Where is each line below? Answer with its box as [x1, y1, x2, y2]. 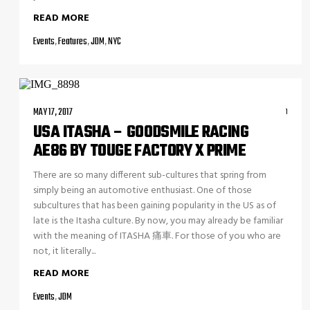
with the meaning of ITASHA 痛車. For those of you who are [33, 228, 281, 244]
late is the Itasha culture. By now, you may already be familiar [33, 213, 283, 229]
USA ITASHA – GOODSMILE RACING [33, 120, 248, 145]
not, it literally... [33, 244, 95, 259]
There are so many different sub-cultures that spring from [33, 167, 266, 183]
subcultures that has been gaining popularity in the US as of [33, 198, 276, 214]
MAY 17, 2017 [33, 104, 73, 120]
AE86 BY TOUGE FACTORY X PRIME [33, 139, 246, 164]
